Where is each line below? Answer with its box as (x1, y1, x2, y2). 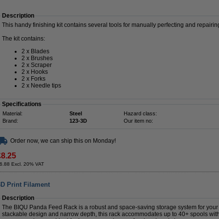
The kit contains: (2, 35, 45, 42)
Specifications (2, 101, 42, 108)
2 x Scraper (22, 62, 52, 68)
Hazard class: (124, 110, 157, 116)
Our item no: (124, 118, 153, 124)
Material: (2, 110, 22, 116)
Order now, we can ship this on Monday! (10, 137, 116, 144)
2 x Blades (22, 48, 49, 55)
